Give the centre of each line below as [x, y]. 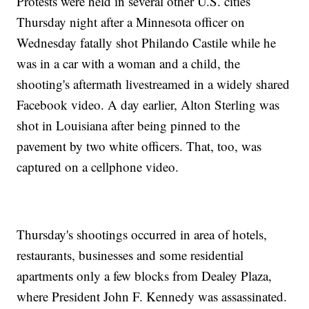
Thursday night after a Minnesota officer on [131, 22]
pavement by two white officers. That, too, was [139, 146]
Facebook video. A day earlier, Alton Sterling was [148, 105]
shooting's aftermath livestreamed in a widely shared [153, 84]
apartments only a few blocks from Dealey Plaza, [144, 276]
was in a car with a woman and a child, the [129, 63]
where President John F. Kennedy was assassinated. [152, 297]
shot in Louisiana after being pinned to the [129, 126]
